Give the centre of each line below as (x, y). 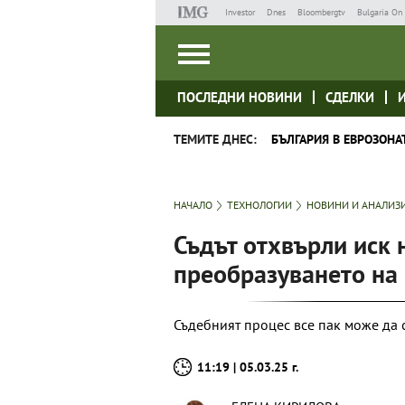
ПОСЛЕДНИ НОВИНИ (240, 97)
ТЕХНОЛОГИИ (259, 205)
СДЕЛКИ (350, 97)
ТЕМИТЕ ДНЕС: (215, 139)
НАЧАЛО (193, 205)
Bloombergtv (321, 12)
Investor (240, 12)
